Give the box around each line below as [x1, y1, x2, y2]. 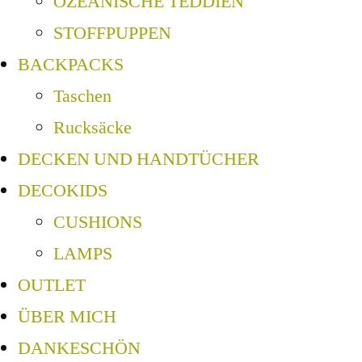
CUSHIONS [53, 211, 142, 234]
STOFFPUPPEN [53, 22, 171, 45]
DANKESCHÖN [18, 337, 141, 360]
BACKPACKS [18, 53, 124, 77]
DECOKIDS [18, 179, 107, 203]
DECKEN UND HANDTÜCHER [18, 148, 259, 171]
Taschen [53, 85, 112, 108]
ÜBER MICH [18, 305, 116, 329]
